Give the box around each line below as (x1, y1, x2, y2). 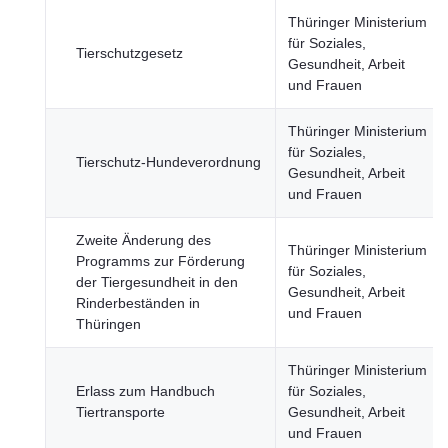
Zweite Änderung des (76, 232, 211, 248)
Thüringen (76, 316, 141, 332)
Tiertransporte (76, 404, 165, 420)
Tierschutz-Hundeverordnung (76, 154, 261, 170)
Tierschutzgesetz (76, 45, 183, 61)
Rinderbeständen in (76, 295, 200, 311)
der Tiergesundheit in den (76, 274, 238, 290)
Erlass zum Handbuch (76, 383, 215, 399)
